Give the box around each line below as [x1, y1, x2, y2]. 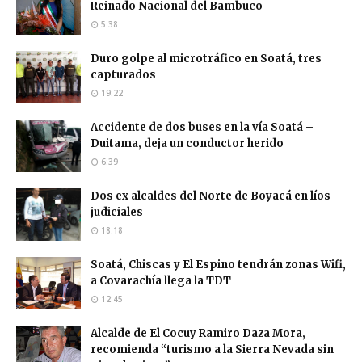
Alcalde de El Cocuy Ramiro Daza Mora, [90, 326, 305, 340]
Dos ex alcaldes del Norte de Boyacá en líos [90, 188, 330, 203]
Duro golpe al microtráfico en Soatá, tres [90, 51, 322, 65]
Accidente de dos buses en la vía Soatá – [90, 120, 314, 134]
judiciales [90, 204, 143, 219]
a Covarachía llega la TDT [90, 273, 231, 288]
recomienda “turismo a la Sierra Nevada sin [90, 342, 334, 356]
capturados [90, 67, 156, 82]
